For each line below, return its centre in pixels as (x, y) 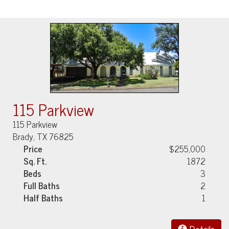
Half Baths (43, 198)
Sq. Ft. (35, 161)
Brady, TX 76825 (43, 136)
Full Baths (42, 185)
